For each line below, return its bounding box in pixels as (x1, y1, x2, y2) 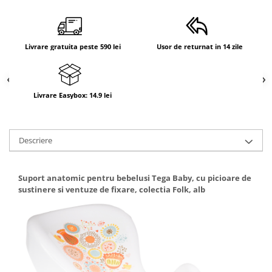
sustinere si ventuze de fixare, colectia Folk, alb (18, 184, 205, 195)
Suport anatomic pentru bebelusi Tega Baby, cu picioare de (18, 172, 251, 184)
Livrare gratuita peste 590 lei (24, 42, 121, 52)
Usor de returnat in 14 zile (156, 42, 243, 52)
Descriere (19, 135, 52, 146)
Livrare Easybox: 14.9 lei (33, 90, 112, 100)
